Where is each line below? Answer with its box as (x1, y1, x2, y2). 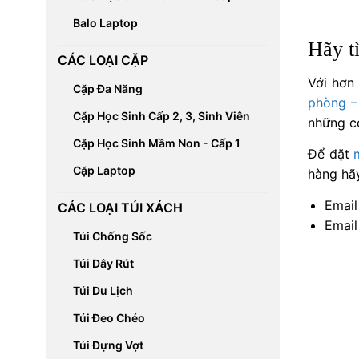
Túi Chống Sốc (72, 229, 152, 243)
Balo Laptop (72, 16, 138, 30)
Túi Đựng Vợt (72, 338, 143, 352)
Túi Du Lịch (72, 284, 133, 297)
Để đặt (308, 145, 354, 162)
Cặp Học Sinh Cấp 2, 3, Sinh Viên (72, 109, 250, 123)
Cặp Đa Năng (72, 82, 143, 95)
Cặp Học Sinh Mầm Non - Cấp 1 (72, 136, 240, 150)
